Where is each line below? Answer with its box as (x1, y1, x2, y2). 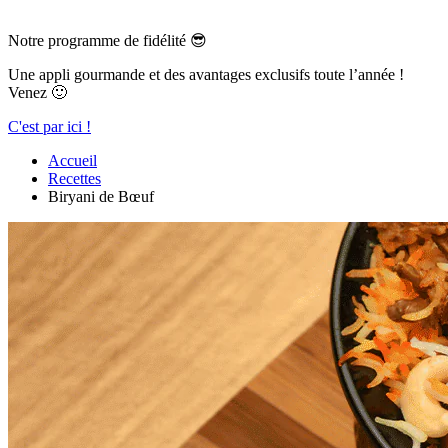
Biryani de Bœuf (48, 188, 154, 205)
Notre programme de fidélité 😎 (8, 32, 207, 49)
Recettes (48, 170, 101, 187)
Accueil (48, 152, 97, 169)
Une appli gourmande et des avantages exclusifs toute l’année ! (8, 66, 404, 83)
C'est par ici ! (8, 118, 91, 135)
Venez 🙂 (8, 84, 67, 101)
